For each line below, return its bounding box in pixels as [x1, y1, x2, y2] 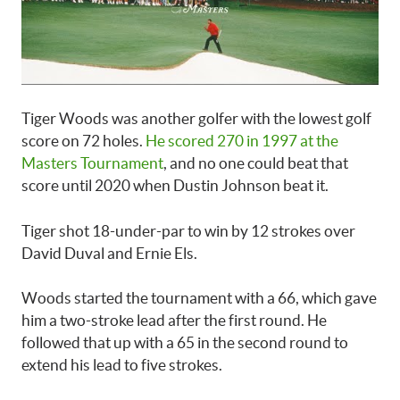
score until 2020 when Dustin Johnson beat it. [21, 177, 329, 195]
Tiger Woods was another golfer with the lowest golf [21, 110, 371, 128]
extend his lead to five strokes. [21, 356, 222, 374]
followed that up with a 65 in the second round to [21, 334, 348, 352]
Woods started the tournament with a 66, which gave [21, 289, 377, 307]
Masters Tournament [21, 154, 163, 172]
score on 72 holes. [21, 132, 146, 150]
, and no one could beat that [163, 154, 348, 172]
